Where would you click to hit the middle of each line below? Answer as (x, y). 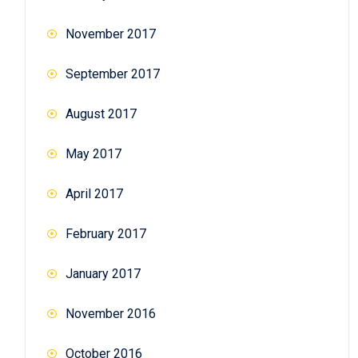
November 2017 (111, 34)
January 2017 (103, 273)
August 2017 (101, 113)
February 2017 (106, 233)
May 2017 (93, 153)
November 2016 (111, 313)
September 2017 (113, 74)
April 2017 (94, 193)
